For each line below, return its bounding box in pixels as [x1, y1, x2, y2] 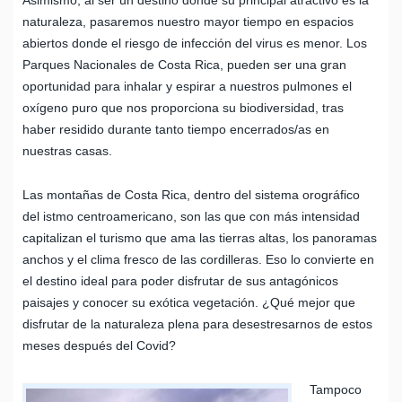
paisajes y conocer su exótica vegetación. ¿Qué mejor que [22, 294, 355, 310]
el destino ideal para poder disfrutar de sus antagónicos [22, 273, 338, 288]
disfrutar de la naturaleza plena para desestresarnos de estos [22, 316, 372, 331]
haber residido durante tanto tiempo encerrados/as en [22, 121, 329, 136]
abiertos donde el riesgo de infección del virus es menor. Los [22, 35, 367, 50]
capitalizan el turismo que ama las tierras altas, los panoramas [22, 230, 377, 245]
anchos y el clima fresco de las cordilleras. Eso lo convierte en [22, 251, 374, 267]
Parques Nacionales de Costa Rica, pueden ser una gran [22, 57, 346, 72]
